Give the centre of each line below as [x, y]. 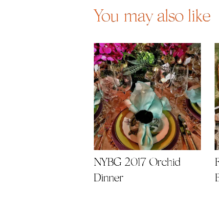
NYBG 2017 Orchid [137, 163]
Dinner [109, 178]
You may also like [152, 18]
